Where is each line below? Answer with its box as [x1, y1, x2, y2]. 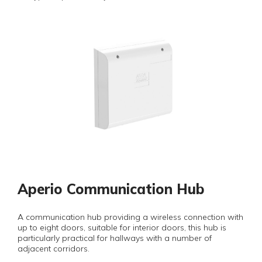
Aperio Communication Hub [18, 180, 205, 198]
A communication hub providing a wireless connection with [18, 212, 243, 222]
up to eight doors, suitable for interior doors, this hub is [18, 222, 226, 233]
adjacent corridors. [18, 243, 89, 254]
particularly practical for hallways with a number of [18, 233, 212, 243]
